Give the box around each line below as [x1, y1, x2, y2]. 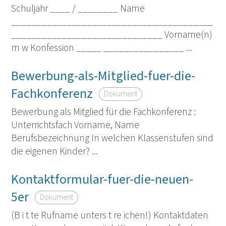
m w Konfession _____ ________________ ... [11, 40, 192, 55]
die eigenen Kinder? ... [11, 144, 98, 159]
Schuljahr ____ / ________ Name [11, 1, 145, 16]
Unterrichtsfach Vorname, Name [11, 118, 139, 133]
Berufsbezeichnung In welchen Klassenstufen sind [11, 131, 213, 146]
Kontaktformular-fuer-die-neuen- [11, 169, 193, 189]
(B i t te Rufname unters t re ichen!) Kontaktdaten [11, 208, 208, 223]
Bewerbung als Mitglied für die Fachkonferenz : [11, 105, 196, 120]
